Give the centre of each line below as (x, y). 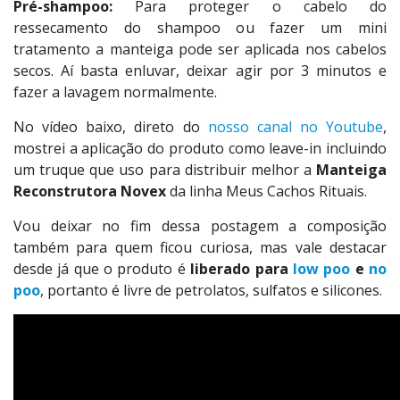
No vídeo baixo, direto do (107, 127)
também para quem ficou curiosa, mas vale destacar (200, 248)
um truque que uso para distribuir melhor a (165, 170)
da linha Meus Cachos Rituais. (267, 192)
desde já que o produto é (102, 269)
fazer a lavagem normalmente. (115, 92)
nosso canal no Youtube (291, 127)
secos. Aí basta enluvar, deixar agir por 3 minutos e (200, 71)
